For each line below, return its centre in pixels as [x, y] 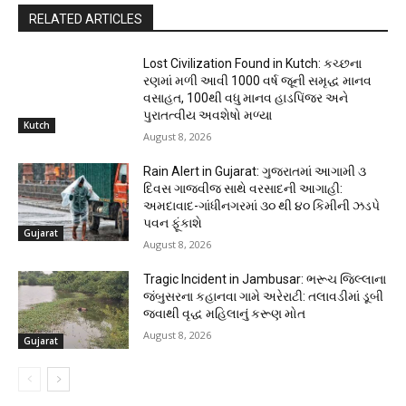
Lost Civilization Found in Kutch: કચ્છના [253, 64]
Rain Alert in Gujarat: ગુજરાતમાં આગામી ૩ [255, 172]
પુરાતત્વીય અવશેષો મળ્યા [208, 116]
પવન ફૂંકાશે [173, 223]
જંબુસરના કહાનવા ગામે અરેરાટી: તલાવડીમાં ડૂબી [264, 297]
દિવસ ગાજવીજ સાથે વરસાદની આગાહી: [243, 189]
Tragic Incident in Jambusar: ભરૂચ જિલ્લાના [265, 280]
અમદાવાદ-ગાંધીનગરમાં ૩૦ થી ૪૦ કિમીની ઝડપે [262, 206]
